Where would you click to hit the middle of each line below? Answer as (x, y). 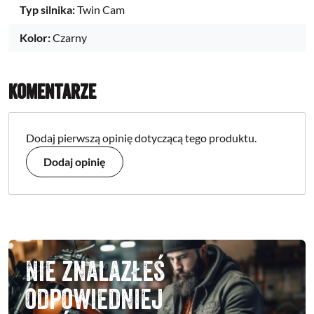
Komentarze (52, 91)
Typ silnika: (47, 9)
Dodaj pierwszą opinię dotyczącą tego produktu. (141, 137)
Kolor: (35, 37)
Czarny (70, 37)
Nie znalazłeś (95, 270)
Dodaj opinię (75, 161)
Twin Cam (101, 9)
